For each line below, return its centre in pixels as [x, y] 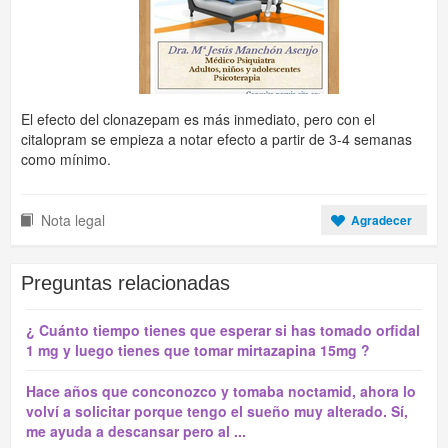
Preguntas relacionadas [125, 283]
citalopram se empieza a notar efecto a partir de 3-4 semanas [216, 139]
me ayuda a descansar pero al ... [136, 431]
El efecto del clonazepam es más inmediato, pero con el [198, 119]
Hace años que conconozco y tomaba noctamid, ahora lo [221, 391]
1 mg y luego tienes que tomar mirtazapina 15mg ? [198, 350]
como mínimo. [66, 159]
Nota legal [73, 220]
